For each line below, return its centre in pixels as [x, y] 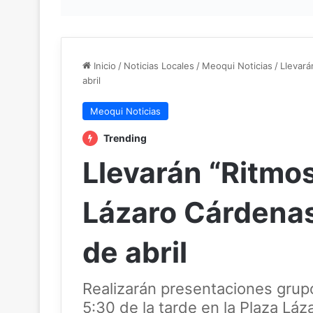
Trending [124, 138]
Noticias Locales [159, 66]
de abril [135, 253]
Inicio [103, 66]
